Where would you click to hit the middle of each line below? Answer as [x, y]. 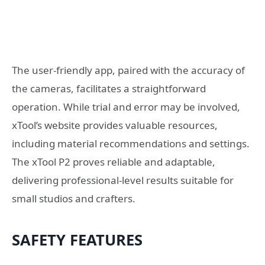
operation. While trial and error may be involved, [126, 107]
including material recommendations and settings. [131, 144]
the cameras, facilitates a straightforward [109, 89]
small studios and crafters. [74, 199]
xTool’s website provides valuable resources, [115, 125]
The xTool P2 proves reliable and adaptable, [114, 162]
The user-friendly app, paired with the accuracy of [128, 70]
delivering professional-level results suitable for [123, 180]
